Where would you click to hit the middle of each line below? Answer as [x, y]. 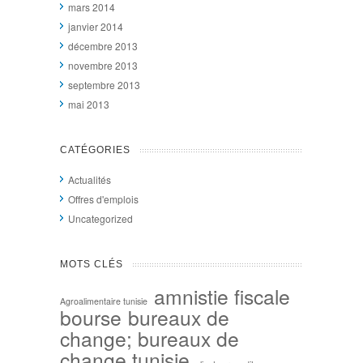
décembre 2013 [103, 45]
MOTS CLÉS [92, 264]
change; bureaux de [149, 338]
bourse [91, 317]
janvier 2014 [96, 26]
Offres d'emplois [103, 199]
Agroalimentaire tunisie [104, 301]
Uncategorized [100, 218]
